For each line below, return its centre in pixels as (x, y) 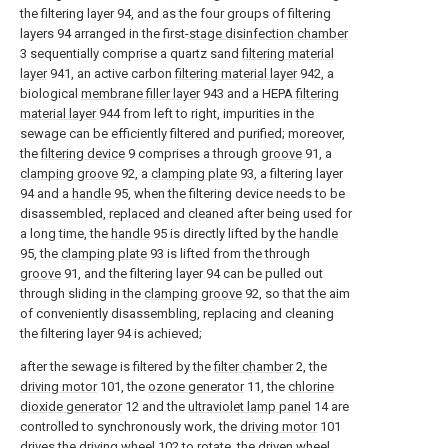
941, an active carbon (111, 73)
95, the (40, 253)
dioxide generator (71, 406)
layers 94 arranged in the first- (104, 33)
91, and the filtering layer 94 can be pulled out (192, 273)
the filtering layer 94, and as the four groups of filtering (175, 13)
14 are (330, 406)
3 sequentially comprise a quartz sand (131, 53)
